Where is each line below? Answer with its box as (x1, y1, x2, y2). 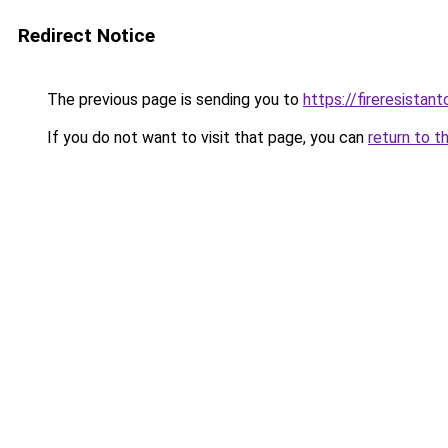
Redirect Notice (18, 24, 155, 47)
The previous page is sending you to (43, 90, 303, 109)
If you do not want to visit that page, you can (43, 128, 368, 147)
